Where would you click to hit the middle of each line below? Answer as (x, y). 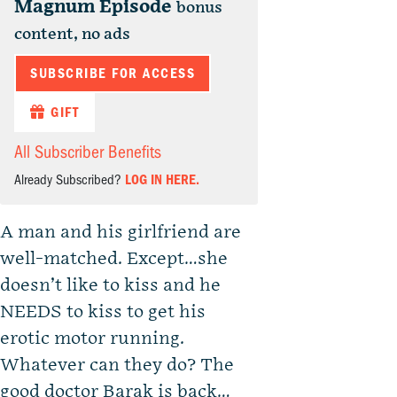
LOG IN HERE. (162, 180)
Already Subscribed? (70, 180)
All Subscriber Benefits (88, 152)
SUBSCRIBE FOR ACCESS (113, 74)
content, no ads (72, 35)
